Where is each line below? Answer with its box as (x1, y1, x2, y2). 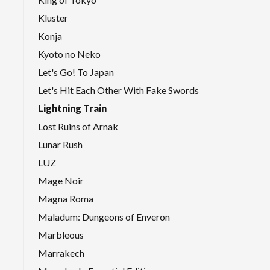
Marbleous (38, 228, 84, 240)
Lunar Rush (38, 138, 83, 150)
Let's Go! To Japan (38, 66, 114, 78)
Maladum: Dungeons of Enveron (38, 210, 170, 222)
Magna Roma (38, 192, 93, 204)
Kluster (38, 11, 68, 24)
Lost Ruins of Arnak (38, 120, 118, 132)
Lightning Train (38, 102, 107, 114)
